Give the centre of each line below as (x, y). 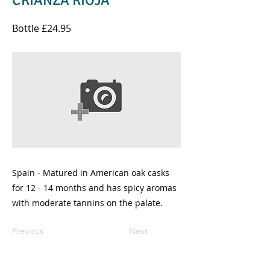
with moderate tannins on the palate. (87, 203)
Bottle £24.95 (42, 28)
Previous (28, 231)
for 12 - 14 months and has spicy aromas (94, 188)
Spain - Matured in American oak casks (91, 173)
